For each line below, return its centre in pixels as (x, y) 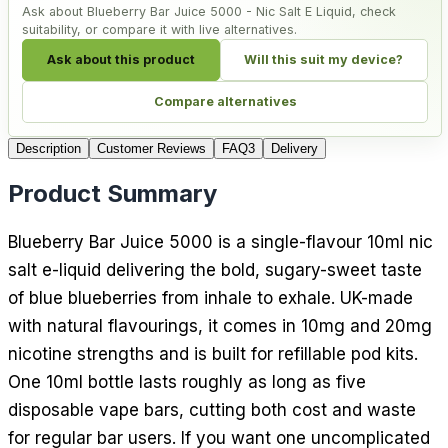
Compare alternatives (225, 102)
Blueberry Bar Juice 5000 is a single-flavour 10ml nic (220, 241)
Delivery (294, 148)
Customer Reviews (151, 148)
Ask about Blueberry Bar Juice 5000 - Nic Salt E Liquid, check (209, 11)
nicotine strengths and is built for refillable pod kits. (213, 353)
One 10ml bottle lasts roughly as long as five (187, 381)
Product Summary (112, 193)
